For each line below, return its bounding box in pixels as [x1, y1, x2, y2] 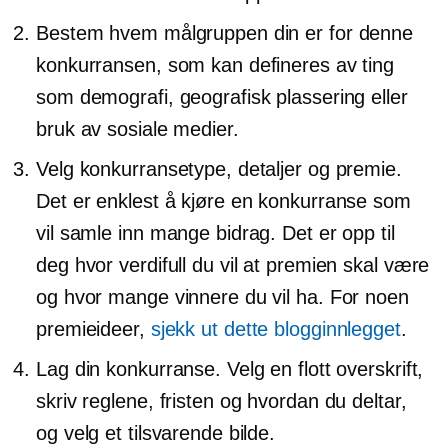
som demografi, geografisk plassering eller [36, 86, 408, 109]
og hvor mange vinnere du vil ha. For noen [36, 286, 409, 309]
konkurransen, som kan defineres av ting [36, 54, 395, 77]
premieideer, [36, 318, 151, 341]
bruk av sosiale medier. [36, 118, 239, 141]
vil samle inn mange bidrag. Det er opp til [36, 222, 395, 245]
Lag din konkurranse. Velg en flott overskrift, [36, 358, 424, 381]
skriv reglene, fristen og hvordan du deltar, [36, 390, 407, 413]
